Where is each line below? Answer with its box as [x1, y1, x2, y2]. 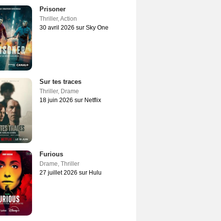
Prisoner [39, 5, 66, 13]
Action [60, 15, 77, 22]
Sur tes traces [39, 78, 81, 85]
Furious [39, 150, 63, 158]
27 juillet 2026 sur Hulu [39, 169, 102, 176]
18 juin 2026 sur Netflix [39, 97, 101, 104]
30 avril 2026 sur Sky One [39, 24, 109, 31]
